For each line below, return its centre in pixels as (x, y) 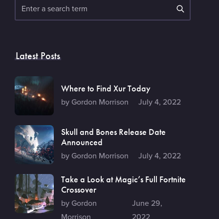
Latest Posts (38, 56)
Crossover (79, 190)
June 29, (147, 203)
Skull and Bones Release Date (113, 132)
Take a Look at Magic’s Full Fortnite (123, 179)
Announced (82, 142)
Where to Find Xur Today (106, 88)
